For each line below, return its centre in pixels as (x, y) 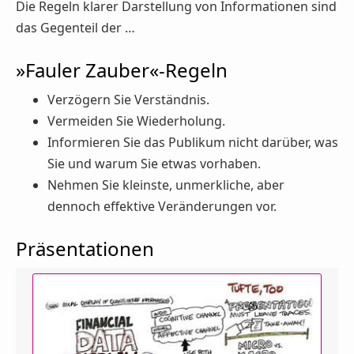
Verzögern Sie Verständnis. (128, 100)
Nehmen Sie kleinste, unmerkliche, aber (166, 185)
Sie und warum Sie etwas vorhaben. (154, 164)
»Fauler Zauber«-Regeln (122, 70)
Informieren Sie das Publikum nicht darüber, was (193, 143)
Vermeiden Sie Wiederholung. (136, 121)
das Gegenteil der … (75, 27)
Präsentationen (85, 249)
